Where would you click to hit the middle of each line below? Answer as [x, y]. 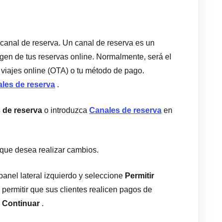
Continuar [21, 203]
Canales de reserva [125, 110]
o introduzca [66, 110]
